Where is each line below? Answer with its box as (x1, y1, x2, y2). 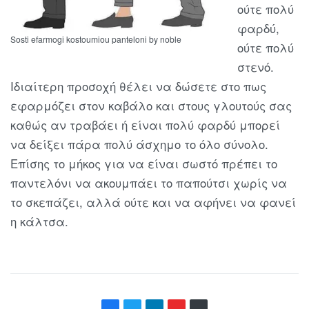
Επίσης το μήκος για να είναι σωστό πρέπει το (10, 155, 277, 172)
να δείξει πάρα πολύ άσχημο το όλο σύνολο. (10, 136, 268, 153)
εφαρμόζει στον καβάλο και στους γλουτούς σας (10, 97, 292, 114)
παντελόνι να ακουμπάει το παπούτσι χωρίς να (10, 175, 287, 192)
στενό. (237, 59, 275, 76)
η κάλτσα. (10, 213, 68, 230)
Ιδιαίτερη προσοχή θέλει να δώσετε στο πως (10, 78, 266, 95)
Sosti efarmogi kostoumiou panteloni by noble (10, 32, 181, 45)
